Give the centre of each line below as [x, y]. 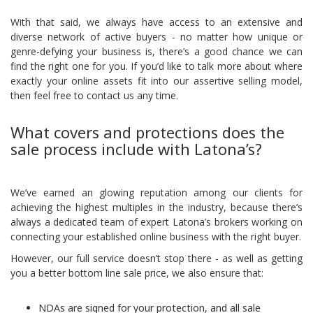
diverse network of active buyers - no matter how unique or [156, 37]
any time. [156, 95]
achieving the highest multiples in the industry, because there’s [156, 207]
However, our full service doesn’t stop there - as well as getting [156, 258]
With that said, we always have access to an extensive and [156, 22]
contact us [110, 95]
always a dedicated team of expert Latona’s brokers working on [156, 222]
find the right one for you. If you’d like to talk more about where [156, 66]
